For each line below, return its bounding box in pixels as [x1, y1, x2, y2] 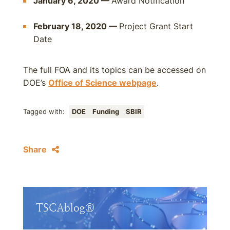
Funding [92, 108, 121, 116]
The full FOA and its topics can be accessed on [23, 65, 206, 75]
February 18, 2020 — [33, 21, 119, 31]
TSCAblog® [36, 202, 95, 214]
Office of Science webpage [48, 78, 157, 88]
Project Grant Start [119, 21, 193, 31]
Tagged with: [23, 108, 67, 116]
